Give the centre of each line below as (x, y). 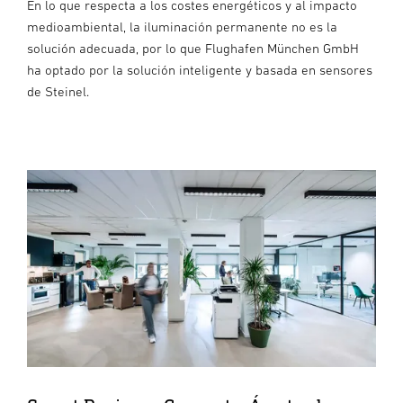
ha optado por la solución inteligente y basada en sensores (200, 70)
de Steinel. (58, 92)
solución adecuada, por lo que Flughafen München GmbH (193, 49)
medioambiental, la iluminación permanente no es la (182, 27)
